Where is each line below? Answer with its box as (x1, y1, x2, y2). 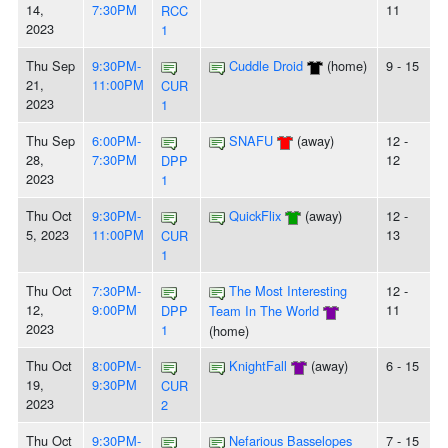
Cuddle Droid (229, 56, 303, 76)
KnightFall (229, 356, 287, 376)
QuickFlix (229, 206, 281, 226)
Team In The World (209, 301, 319, 321)
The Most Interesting (229, 281, 347, 301)
